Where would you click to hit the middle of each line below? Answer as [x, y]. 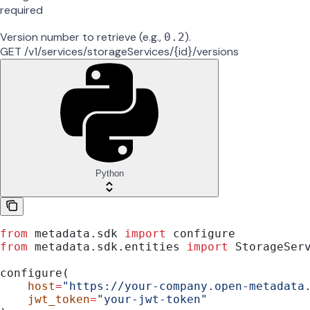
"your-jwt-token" [152, 300]
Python [109, 174]
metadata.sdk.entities [107, 247]
